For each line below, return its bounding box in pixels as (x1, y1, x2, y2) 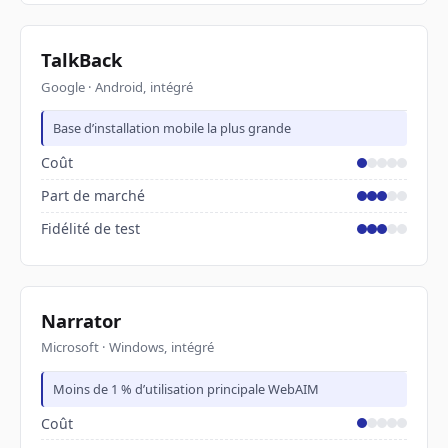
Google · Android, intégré (41, 77, 193, 96)
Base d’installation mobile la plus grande (53, 119, 292, 138)
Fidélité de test (41, 219, 140, 239)
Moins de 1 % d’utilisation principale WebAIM (53, 380, 320, 399)
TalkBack (41, 47, 122, 73)
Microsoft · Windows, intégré (41, 338, 214, 357)
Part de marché (41, 186, 145, 206)
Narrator (41, 308, 121, 334)
